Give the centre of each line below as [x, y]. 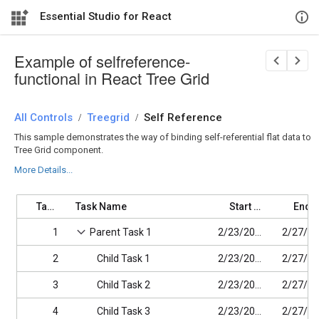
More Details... [43, 170]
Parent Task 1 [121, 232]
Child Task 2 [124, 285]
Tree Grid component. [59, 150]
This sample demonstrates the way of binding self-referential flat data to [163, 137]
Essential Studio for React [106, 16]
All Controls [43, 117]
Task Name [101, 206]
